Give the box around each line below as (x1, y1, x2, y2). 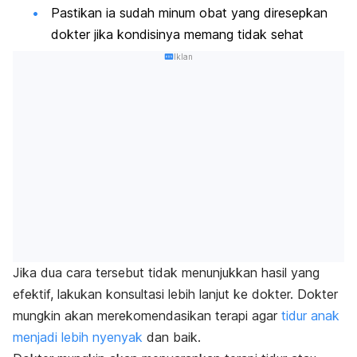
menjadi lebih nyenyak (13, 329, 143, 346)
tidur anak (281, 308, 339, 324)
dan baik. (143, 329, 201, 346)
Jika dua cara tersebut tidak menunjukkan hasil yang (13, 265, 320, 281)
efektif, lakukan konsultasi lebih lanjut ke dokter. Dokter (13, 286, 338, 303)
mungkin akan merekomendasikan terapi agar (13, 308, 281, 324)
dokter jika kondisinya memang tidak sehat (51, 26, 304, 43)
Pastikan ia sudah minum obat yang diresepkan (51, 5, 328, 22)
